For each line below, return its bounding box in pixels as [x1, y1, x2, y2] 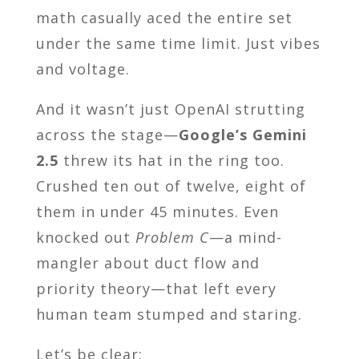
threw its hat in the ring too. [58, 151, 284, 171]
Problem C [135, 228, 209, 248]
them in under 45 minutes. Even [35, 202, 279, 222]
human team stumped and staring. [35, 305, 302, 325]
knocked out [35, 228, 135, 248]
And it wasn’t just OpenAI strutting [35, 99, 305, 119]
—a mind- [208, 228, 282, 248]
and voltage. [35, 59, 130, 79]
